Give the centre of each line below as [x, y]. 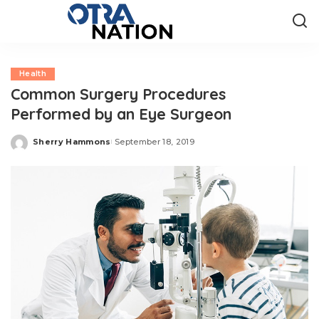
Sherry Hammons [72, 141]
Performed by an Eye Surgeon [121, 114]
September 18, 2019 [155, 141]
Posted [49, 147]
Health [33, 74]
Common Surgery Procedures [118, 94]
